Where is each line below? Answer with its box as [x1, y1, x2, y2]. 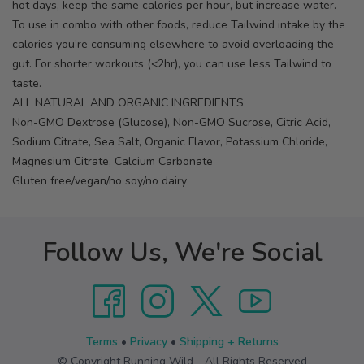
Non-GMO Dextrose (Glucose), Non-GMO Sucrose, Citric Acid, [12, 115, 331, 130]
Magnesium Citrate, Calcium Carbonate [12, 154, 213, 169]
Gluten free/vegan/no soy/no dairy [12, 173, 187, 188]
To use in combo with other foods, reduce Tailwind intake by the [12, 17, 345, 32]
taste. [12, 76, 41, 91]
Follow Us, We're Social [41, 235, 323, 270]
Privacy [129, 334, 167, 349]
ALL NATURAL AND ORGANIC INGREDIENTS [12, 95, 244, 110]
